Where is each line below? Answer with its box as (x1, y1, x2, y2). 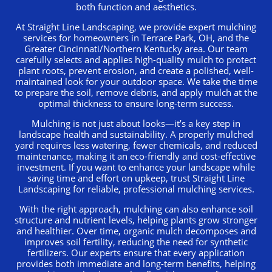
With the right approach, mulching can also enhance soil (19, 202, 253, 215)
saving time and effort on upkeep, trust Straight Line (27, 171, 245, 184)
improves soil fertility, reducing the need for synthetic (24, 235, 248, 248)
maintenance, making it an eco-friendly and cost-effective (16, 149, 256, 162)
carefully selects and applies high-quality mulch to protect (16, 53, 256, 66)
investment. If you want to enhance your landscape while (17, 160, 255, 173)
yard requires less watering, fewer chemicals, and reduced (15, 138, 257, 151)
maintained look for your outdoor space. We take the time (15, 75, 257, 87)
